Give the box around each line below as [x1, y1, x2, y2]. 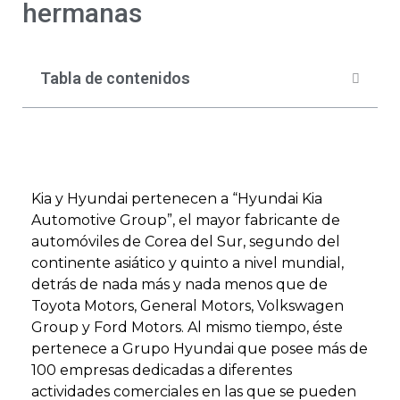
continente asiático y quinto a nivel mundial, [31, 254, 344, 271]
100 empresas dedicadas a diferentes [31, 362, 292, 379]
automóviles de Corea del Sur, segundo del [31, 233, 340, 250]
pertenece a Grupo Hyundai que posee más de [31, 340, 368, 357]
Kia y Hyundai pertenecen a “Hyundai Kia [31, 190, 322, 207]
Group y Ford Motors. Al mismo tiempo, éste [31, 319, 343, 336]
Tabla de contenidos [40, 69, 190, 87]
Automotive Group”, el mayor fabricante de [31, 212, 340, 229]
